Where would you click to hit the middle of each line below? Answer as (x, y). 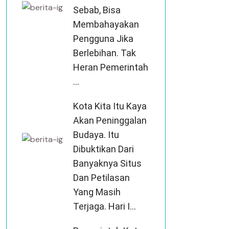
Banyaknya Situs (107, 163)
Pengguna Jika (103, 39)
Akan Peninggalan (110, 120)
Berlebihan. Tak (105, 53)
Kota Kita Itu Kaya (110, 106)
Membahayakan (106, 24)
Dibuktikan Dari (104, 149)
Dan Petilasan (101, 178)
